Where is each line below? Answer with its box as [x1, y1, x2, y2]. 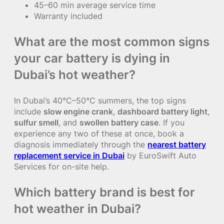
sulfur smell [14, 117, 58, 128]
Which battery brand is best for [14, 185, 195, 200]
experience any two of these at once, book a [14, 128, 184, 139]
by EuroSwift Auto [124, 150, 196, 161]
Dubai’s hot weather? [14, 67, 135, 82]
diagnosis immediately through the [14, 139, 147, 150]
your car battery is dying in [14, 50, 170, 65]
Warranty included [34, 10, 102, 21]
